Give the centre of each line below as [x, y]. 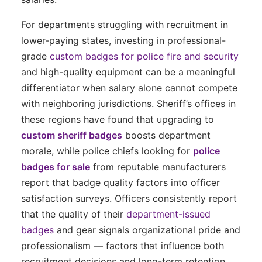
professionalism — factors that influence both [123, 245]
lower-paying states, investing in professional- [123, 40]
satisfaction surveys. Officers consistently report [129, 198]
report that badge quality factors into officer [120, 182]
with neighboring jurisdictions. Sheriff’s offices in [128, 103]
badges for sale [56, 166]
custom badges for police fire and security [144, 56]
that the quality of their [74, 214]
